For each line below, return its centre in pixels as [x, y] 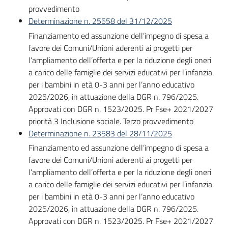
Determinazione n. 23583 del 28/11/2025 [100, 133]
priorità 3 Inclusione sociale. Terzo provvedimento [111, 121]
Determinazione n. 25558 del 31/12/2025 [100, 21]
